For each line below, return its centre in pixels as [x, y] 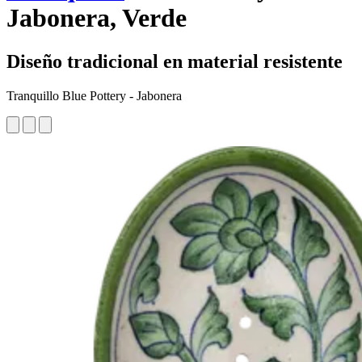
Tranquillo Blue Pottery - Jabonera [94, 95]
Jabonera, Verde [97, 18]
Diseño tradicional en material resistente [175, 61]
